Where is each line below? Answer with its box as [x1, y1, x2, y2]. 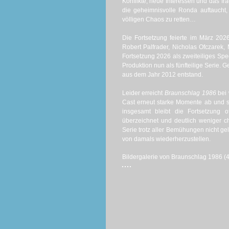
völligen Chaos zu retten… [122, 16, 196, 23]
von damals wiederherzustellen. [122, 135, 211, 143]
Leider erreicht [122, 89, 165, 97]
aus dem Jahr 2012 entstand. [122, 71, 203, 78]
